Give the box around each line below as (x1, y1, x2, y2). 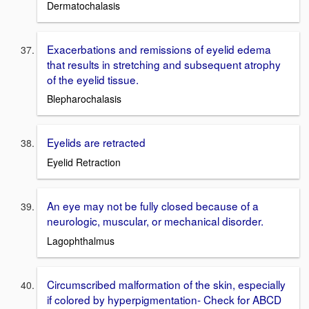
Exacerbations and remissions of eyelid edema (47, 41, 271, 57)
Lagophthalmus (47, 233, 114, 248)
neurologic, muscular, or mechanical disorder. (47, 213, 263, 229)
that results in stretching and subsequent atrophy (47, 56, 281, 72)
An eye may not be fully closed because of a (47, 198, 259, 214)
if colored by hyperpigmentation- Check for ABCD (47, 291, 281, 307)
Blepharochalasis (47, 92, 121, 106)
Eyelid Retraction (47, 155, 121, 170)
